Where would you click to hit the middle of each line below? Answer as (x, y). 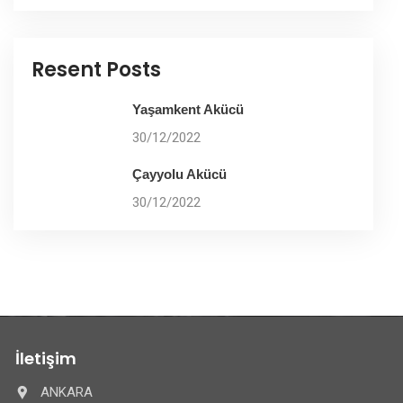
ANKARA (67, 393)
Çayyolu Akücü (179, 175)
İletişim (46, 359)
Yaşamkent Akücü (188, 110)
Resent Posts (96, 70)
